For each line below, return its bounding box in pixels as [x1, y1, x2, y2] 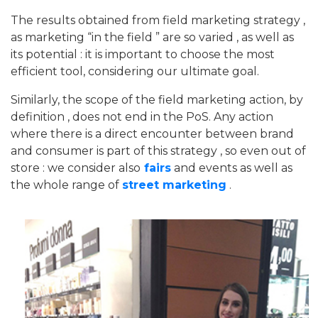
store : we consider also [11, 160, 141, 175]
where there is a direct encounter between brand [11, 126, 294, 141]
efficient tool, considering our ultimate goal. [11, 64, 259, 78]
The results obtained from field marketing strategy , [11, 13, 305, 27]
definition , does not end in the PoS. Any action [11, 109, 273, 124]
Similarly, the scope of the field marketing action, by [11, 92, 303, 106]
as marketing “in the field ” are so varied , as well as [11, 30, 294, 44]
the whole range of [11, 177, 122, 192]
